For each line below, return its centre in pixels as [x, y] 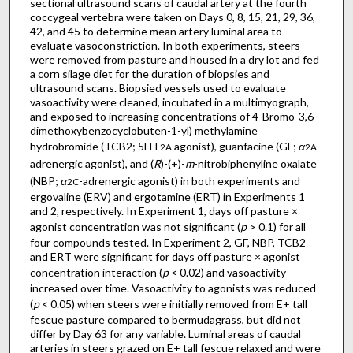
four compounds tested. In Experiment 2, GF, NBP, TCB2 [167, 243]
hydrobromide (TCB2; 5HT [95, 147]
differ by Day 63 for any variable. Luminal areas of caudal [165, 334]
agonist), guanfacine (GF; [235, 147]
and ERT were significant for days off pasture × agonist [165, 257]
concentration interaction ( [96, 273]
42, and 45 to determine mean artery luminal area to [156, 32]
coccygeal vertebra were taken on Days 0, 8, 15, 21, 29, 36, [172, 17]
